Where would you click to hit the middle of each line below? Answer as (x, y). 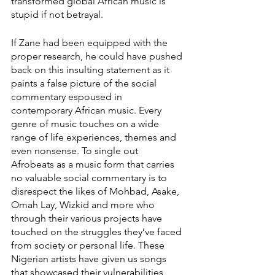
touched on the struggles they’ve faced (98, 231)
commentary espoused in (68, 96)
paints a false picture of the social (85, 83)
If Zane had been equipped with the (91, 42)
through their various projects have (88, 218)
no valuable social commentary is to (90, 177)
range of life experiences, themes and (95, 137)
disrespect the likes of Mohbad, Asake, (96, 191)
